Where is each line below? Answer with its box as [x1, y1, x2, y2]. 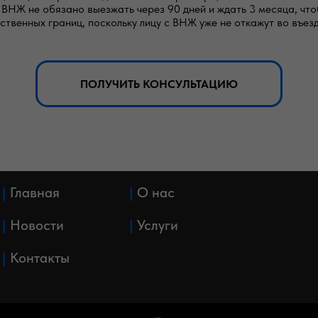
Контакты [9, 249, 70, 266]
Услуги [136, 216, 178, 234]
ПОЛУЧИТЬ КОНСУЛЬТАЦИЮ [80, 77, 238, 91]
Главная [9, 184, 60, 201]
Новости [9, 216, 64, 234]
